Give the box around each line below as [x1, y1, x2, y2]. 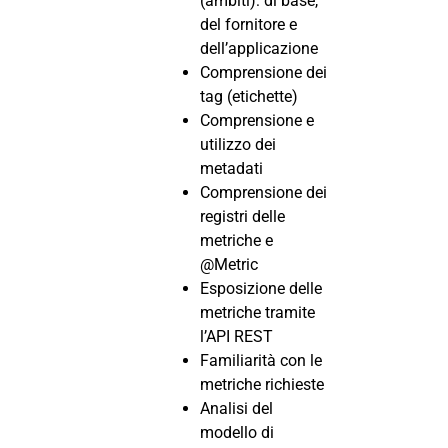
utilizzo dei [200, 134, 276, 154]
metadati [200, 158, 263, 178]
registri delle [200, 206, 285, 226]
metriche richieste [200, 374, 324, 394]
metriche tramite [200, 302, 315, 322]
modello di [200, 422, 274, 442]
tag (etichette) [200, 86, 298, 106]
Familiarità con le [200, 350, 322, 370]
